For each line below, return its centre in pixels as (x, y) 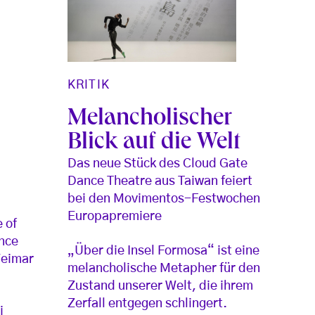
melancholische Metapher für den (164, 269)
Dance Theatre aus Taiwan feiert (160, 182)
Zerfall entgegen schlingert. (148, 304)
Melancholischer (150, 120)
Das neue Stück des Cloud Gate (158, 164)
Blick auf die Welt (154, 144)
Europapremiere (115, 217)
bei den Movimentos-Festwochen (164, 199)
